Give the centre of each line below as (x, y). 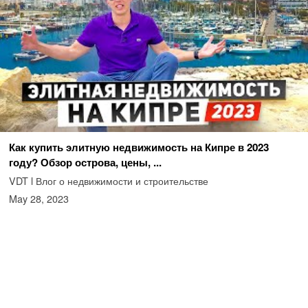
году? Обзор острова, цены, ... (85, 163)
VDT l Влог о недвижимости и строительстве (108, 181)
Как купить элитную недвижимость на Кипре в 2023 (139, 147)
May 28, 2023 (38, 199)
